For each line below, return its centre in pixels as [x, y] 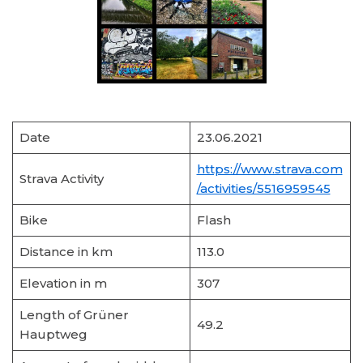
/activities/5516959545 [263, 188]
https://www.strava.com [269, 169]
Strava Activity [61, 179]
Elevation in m [63, 283]
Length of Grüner [74, 315]
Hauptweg [53, 334]
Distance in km [66, 252]
